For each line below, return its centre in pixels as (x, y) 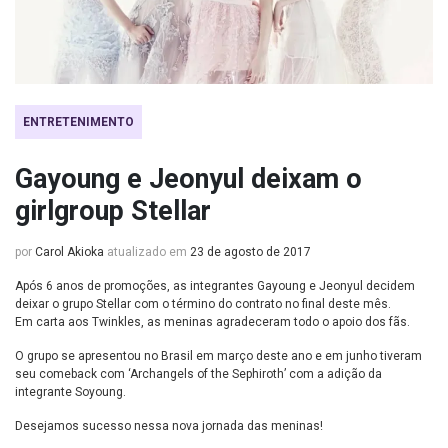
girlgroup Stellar (113, 210)
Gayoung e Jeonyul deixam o (188, 178)
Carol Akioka (69, 251)
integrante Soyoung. (70, 391)
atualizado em (147, 251)
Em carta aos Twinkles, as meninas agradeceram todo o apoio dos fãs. (212, 321)
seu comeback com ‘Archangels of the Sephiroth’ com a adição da (198, 373)
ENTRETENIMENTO (78, 121)
